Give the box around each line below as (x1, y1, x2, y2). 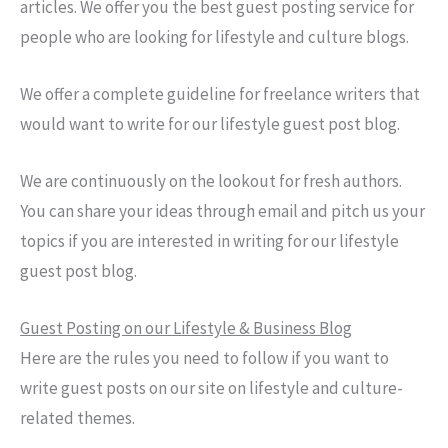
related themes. (20, 407, 135, 430)
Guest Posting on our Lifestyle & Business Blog (20, 317, 352, 340)
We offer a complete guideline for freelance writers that (20, 82, 420, 105)
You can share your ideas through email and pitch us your (20, 200, 425, 223)
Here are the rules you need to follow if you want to (20, 347, 389, 370)
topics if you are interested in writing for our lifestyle (20, 230, 399, 253)
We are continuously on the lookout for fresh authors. (20, 170, 402, 193)
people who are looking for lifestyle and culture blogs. (20, 25, 409, 48)
